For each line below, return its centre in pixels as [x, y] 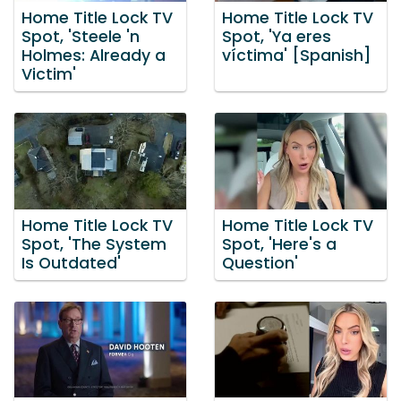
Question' [260, 263]
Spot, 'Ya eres [277, 37]
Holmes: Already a [94, 56]
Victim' [49, 75]
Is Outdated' [71, 263]
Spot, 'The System [94, 244]
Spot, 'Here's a [279, 244]
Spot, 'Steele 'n [81, 37]
